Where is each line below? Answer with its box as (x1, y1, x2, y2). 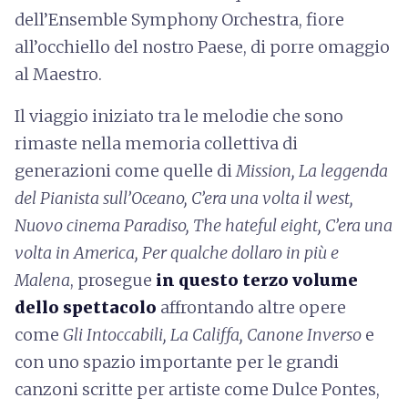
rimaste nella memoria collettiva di (15, 133, 298, 154)
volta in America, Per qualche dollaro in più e (15, 242, 339, 263)
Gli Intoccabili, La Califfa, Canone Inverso (63, 324, 362, 345)
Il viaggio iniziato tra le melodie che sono (15, 106, 343, 127)
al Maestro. (15, 64, 102, 85)
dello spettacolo (15, 297, 157, 318)
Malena (15, 270, 70, 291)
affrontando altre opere (157, 297, 346, 318)
